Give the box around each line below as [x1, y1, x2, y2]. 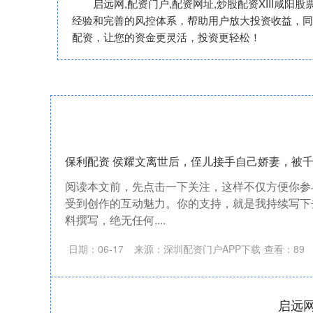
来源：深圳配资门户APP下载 [134, 242, 261, 256]
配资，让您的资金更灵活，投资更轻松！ [72, 29, 261, 45]
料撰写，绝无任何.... [65, 212, 166, 228]
